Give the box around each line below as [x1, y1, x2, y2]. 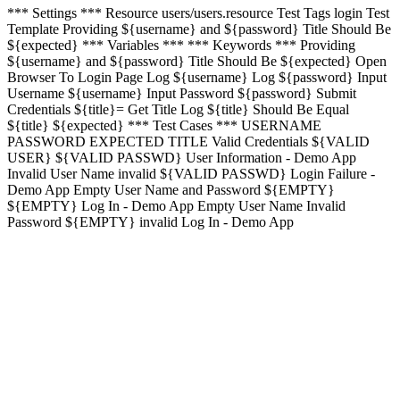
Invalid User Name [7, 165, 114, 181]
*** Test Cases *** [128, 117, 237, 133]
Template [7, 21, 59, 37]
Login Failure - [290, 165, 375, 181]
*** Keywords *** [187, 37, 296, 53]
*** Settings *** [7, 4, 102, 21]
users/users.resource [162, 4, 273, 21]
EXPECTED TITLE [89, 133, 208, 149]
